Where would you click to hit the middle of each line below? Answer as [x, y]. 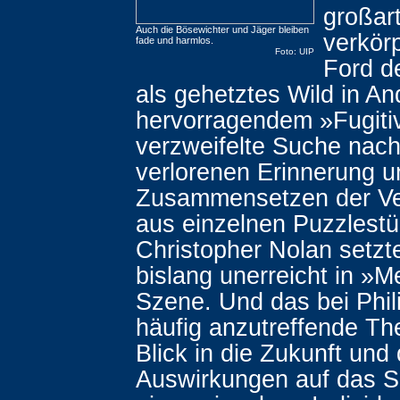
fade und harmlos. [175, 40]
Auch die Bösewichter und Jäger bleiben [222, 29]
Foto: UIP [295, 51]
